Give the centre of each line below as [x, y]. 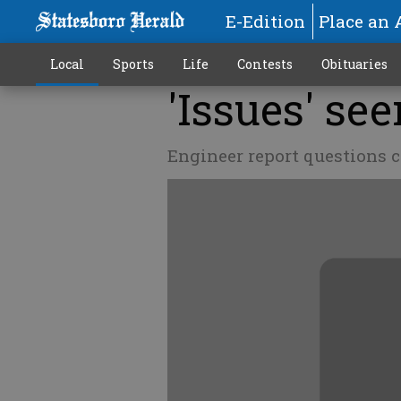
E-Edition [265, 21]
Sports [133, 64]
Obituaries [354, 64]
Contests [264, 64]
